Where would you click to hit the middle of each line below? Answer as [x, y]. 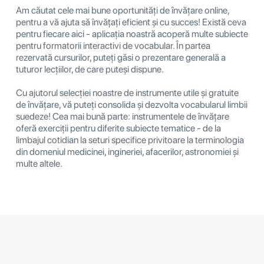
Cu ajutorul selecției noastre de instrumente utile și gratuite [127, 93]
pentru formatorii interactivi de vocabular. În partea [113, 46]
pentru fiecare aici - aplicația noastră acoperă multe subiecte [132, 34]
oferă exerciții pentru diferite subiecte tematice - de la [118, 128]
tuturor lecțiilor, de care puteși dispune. [90, 70]
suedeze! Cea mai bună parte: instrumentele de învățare [123, 117]
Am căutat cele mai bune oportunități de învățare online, [123, 11]
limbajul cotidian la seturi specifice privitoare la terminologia [130, 140]
